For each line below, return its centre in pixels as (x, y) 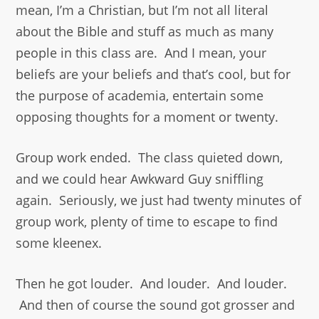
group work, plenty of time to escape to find (147, 222)
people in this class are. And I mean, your (141, 53)
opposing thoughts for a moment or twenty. (147, 117)
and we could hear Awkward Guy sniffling (140, 179)
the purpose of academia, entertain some (140, 96)
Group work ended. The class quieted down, (150, 158)
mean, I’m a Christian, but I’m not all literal (142, 10)
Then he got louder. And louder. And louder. (152, 284)
